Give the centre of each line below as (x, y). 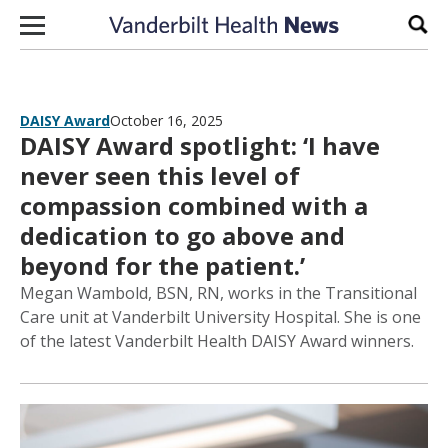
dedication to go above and (182, 235)
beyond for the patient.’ (162, 265)
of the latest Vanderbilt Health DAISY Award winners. (217, 341)
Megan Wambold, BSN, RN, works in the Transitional (218, 293)
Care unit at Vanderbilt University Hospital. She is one (220, 317)
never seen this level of (160, 175)
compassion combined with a (194, 205)
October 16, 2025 (166, 120)
